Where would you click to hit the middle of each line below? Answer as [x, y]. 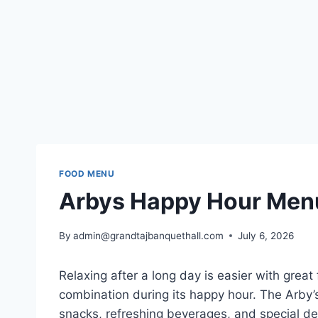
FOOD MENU [87, 174]
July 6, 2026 [266, 235]
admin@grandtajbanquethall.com [149, 235]
